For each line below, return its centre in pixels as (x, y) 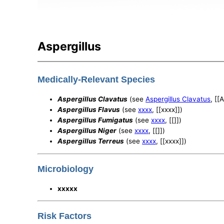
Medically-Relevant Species (96, 80)
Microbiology (66, 169)
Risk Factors (65, 216)
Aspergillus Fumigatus (95, 120)
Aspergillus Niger (87, 131)
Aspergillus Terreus (91, 141)
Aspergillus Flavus (89, 110)
